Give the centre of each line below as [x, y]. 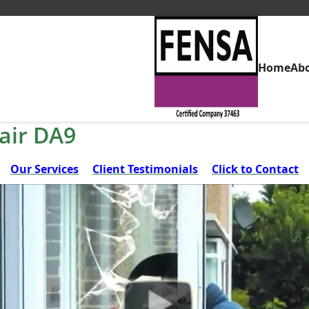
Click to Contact [255, 169]
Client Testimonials [145, 169]
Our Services [44, 169]
